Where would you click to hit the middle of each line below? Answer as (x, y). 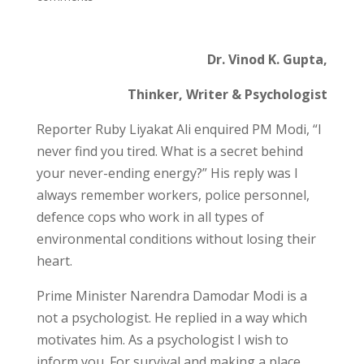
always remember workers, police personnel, (173, 195)
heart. (54, 261)
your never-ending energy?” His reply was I (167, 173)
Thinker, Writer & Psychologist (228, 94)
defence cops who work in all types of (150, 217)
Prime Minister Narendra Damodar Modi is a (171, 296)
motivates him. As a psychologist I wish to (162, 340)
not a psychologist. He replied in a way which (171, 318)
